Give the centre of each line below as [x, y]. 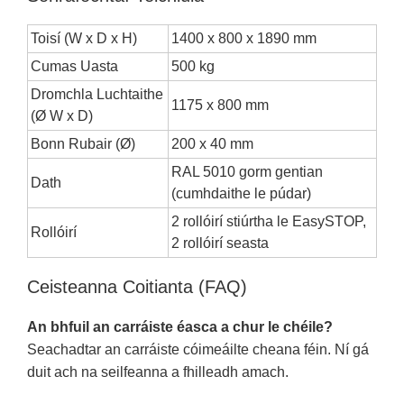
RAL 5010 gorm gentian [247, 171]
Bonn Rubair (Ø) [83, 143]
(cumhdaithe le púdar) [241, 193]
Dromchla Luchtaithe [97, 94]
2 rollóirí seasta [220, 243]
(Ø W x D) [62, 115]
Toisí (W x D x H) [84, 38]
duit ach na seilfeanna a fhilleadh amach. [158, 372]
